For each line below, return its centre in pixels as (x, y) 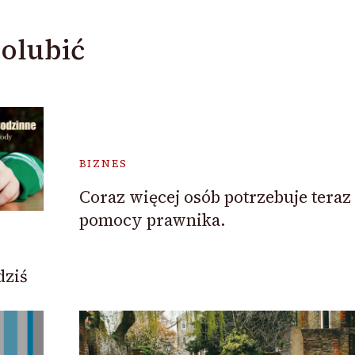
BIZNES (103, 163)
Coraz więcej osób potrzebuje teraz (215, 197)
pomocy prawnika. (152, 219)
